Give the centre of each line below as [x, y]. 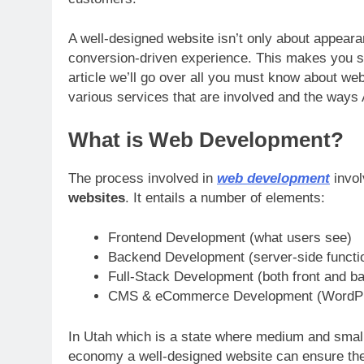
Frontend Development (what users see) [230, 238]
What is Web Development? [206, 139]
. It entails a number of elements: [225, 197]
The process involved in [143, 178]
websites [97, 197]
